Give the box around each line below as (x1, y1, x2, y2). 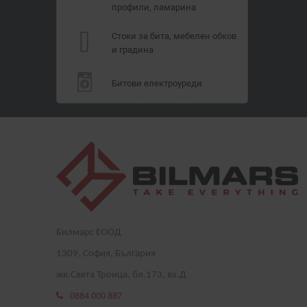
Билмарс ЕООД (56, 228, 121, 238)
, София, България (78, 249, 156, 260)
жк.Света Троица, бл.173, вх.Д (56, 270, 186, 281)
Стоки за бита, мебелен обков (112, 30, 236, 41)
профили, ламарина (112, 1, 196, 12)
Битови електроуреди (112, 77, 202, 88)
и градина (112, 44, 153, 55)
